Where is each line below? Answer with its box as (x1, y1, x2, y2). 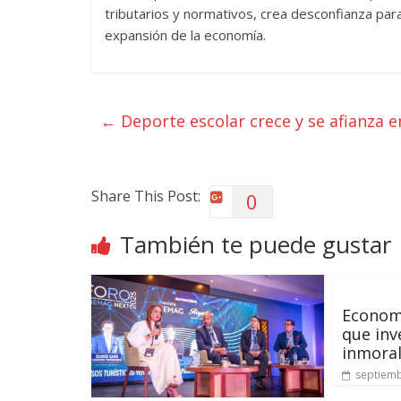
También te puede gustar (120, 228, 391, 260)
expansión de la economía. (105, 26, 266, 44)
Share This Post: (91, 186, 200, 206)
